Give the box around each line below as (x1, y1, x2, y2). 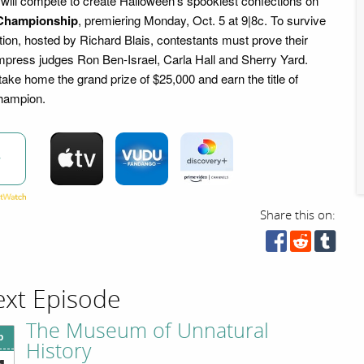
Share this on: (260, 207, 336, 223)
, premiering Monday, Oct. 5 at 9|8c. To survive (78, 11, 326, 28)
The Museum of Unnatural (26, 319, 269, 344)
